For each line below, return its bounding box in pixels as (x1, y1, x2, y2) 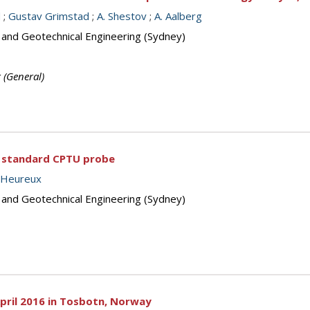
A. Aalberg (154, 9, 202, 23)
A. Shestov (97, 9, 147, 23)
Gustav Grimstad (8, 9, 89, 23)
